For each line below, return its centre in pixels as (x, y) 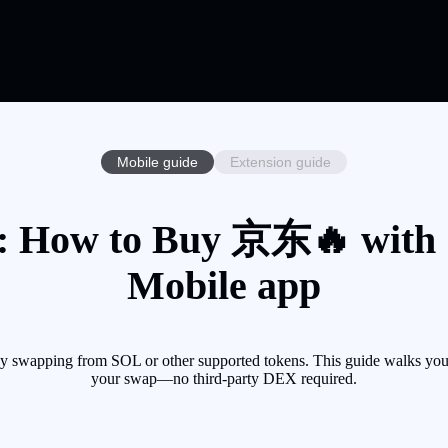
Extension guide (280, 161)
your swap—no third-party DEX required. (224, 379)
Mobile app (224, 286)
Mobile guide (157, 161)
